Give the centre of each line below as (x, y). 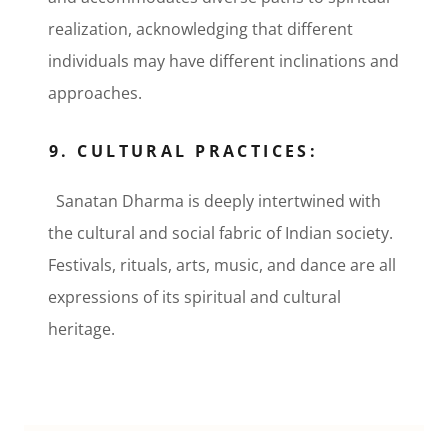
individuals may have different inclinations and (223, 61)
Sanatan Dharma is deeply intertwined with (214, 201)
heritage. (87, 329)
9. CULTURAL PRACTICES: (184, 151)
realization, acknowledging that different (200, 29)
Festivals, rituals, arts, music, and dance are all (222, 265)
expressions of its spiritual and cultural (194, 297)
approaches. (103, 93)
